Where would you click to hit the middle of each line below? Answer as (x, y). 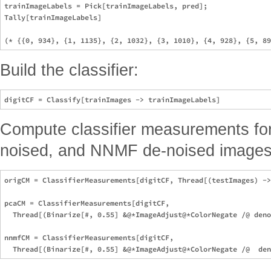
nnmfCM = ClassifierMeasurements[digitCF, (91, 237)
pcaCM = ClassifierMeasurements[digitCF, (89, 203)
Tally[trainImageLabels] (53, 17)
